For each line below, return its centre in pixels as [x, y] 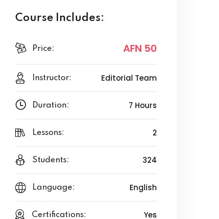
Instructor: [52, 78]
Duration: [51, 105]
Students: [51, 160]
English [143, 187]
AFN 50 [140, 48]
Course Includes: [60, 18]
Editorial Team [129, 78]
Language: [54, 187]
